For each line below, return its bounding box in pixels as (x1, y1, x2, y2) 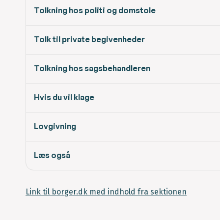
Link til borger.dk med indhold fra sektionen (26, 187, 187, 197)
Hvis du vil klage (34, 92, 94, 103)
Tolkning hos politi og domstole (34, 5, 156, 16)
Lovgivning (34, 121, 76, 132)
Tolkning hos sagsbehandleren (34, 63, 150, 74)
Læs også (34, 150, 70, 161)
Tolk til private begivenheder (34, 34, 145, 45)
